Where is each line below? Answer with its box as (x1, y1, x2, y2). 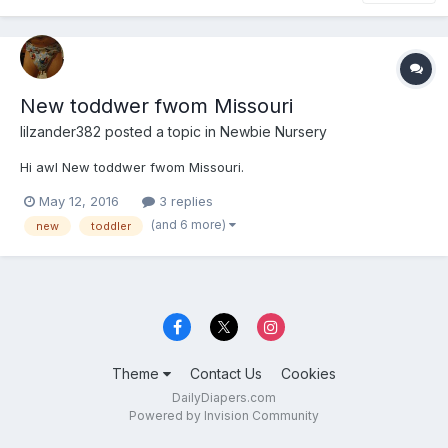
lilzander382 (20, 123, 101, 141)
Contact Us (190, 365, 262, 383)
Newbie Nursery (220, 123, 327, 141)
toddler (91, 218, 131, 233)
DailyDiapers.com (172, 390, 276, 406)
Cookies (281, 365, 336, 383)
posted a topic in (101, 123, 220, 141)
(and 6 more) (151, 216, 229, 232)
